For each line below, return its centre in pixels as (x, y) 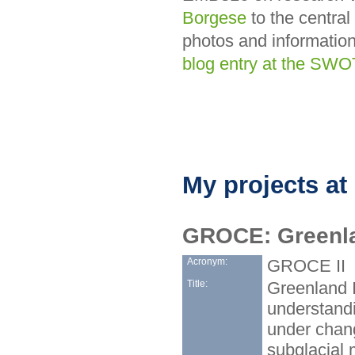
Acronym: (207, 261)
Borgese (214, 17)
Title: (197, 283)
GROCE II (306, 265)
